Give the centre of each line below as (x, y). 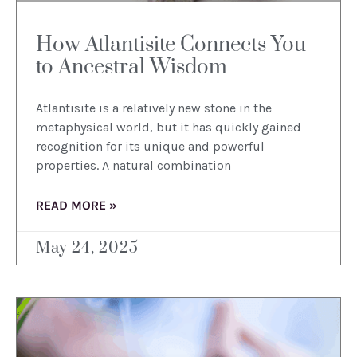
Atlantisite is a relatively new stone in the (154, 108)
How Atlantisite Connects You (171, 45)
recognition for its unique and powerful (150, 147)
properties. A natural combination (133, 166)
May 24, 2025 (87, 249)
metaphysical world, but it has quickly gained (169, 127)
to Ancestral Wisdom (131, 68)
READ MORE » (76, 206)
